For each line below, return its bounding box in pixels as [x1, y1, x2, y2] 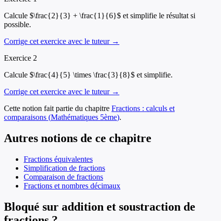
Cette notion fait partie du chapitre [4, 104, 110, 113]
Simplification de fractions [24, 163, 105, 172]
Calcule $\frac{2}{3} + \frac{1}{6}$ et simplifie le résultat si [4, 11, 195, 20]
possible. [4, 20, 31, 29]
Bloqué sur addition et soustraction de [4, 200, 195, 213]
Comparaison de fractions [24, 172, 103, 181]
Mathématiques [51, 113, 98, 122]
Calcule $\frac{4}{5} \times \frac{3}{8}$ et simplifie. [4, 71, 173, 79]
